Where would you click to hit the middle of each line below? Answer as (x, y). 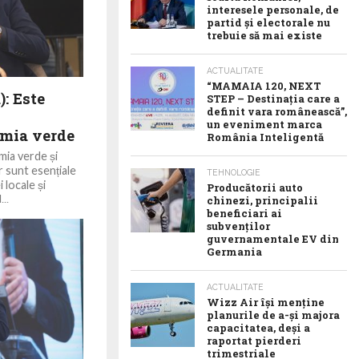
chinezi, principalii (262, 200)
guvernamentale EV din (273, 239)
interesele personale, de (273, 10)
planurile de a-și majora (273, 315)
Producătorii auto (255, 188)
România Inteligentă (265, 137)
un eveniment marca (264, 124)
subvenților (238, 226)
